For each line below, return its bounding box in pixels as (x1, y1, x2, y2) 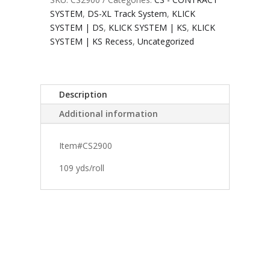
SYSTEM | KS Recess (49, 35, 133, 47)
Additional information (59, 107, 159, 119)
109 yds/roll (59, 162, 105, 174)
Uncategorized (137, 35, 194, 47)
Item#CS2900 (59, 139, 113, 151)
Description (59, 88, 108, 100)
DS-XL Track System (87, 7, 167, 19)
